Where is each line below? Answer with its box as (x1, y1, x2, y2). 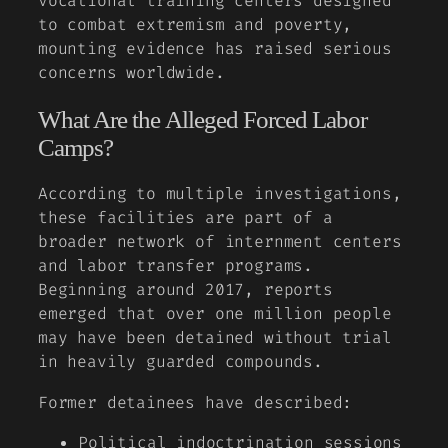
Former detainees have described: (38, 391, 353, 413)
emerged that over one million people (38, 303, 392, 325)
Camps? (38, 133, 114, 161)
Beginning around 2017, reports (38, 279, 333, 301)
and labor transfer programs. (38, 255, 313, 277)
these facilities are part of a (38, 207, 333, 229)
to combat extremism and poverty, (38, 14, 353, 36)
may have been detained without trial (38, 327, 392, 349)
